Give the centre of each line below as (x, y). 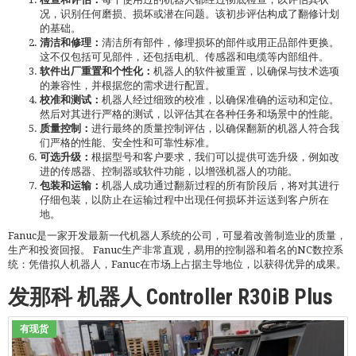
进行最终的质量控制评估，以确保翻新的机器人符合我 (215, 128)
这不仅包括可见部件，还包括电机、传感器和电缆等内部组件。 (184, 56)
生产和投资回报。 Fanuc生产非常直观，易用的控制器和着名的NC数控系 (176, 250)
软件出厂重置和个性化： (97, 71)
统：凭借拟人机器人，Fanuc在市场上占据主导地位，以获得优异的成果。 (177, 264)
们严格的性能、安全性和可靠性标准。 (128, 142)
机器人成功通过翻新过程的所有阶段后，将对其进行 (221, 185)
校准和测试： (71, 99)
